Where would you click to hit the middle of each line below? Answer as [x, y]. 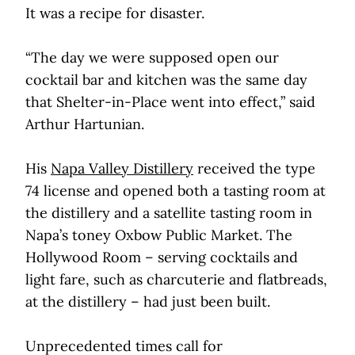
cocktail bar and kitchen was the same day [166, 80]
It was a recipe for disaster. [117, 13]
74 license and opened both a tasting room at [176, 191]
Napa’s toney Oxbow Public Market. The [159, 235]
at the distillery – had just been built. [150, 302]
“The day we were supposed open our [152, 58]
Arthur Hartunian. [85, 124]
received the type [254, 169]
